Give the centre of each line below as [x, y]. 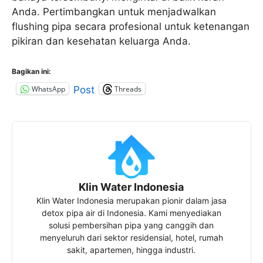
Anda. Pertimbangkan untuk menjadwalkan [114, 11]
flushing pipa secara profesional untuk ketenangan [131, 26]
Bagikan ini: [31, 72]
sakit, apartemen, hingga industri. [131, 250]
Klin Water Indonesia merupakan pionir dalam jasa [131, 201]
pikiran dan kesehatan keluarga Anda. [101, 41]
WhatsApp [48, 89]
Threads [128, 89]
